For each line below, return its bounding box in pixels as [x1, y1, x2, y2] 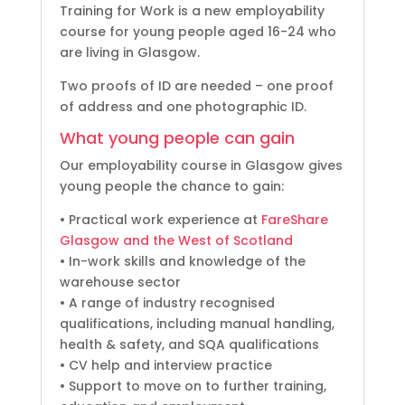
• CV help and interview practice [59, 356, 272, 374]
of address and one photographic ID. [59, 98, 306, 116]
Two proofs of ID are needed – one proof [59, 77, 334, 95]
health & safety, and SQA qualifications [59, 335, 319, 353]
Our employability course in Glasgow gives [59, 156, 343, 174]
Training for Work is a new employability [59, 2, 325, 20]
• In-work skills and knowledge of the [59, 252, 306, 270]
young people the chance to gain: [59, 177, 284, 195]
